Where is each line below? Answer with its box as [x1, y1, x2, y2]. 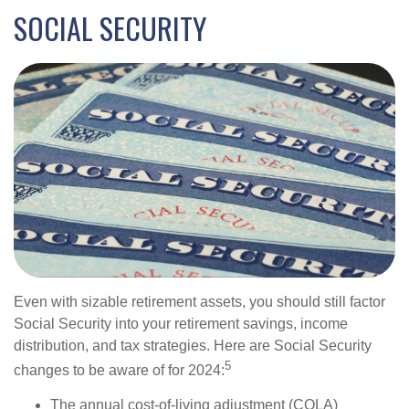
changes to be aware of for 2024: [14, 362, 225, 379]
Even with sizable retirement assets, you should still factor [14, 294, 385, 310]
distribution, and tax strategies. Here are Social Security [14, 338, 372, 354]
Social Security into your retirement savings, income [14, 316, 348, 332]
